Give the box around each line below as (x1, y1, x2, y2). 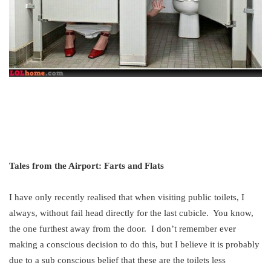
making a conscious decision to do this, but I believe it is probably (9, 240, 260, 250)
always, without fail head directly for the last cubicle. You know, (9, 208, 253, 218)
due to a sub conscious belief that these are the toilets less (9, 255, 226, 266)
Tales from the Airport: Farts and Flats (9, 161, 164, 171)
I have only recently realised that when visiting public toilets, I (9, 192, 244, 203)
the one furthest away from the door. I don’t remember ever (9, 224, 236, 234)
